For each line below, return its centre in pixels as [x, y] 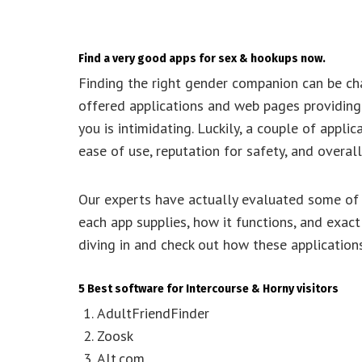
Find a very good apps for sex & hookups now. [202, 59]
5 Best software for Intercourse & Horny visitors [208, 289]
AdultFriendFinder [154, 313]
